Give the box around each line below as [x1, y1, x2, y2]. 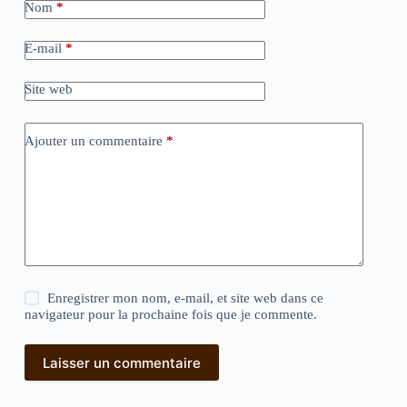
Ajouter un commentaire [24, 133, 163, 148]
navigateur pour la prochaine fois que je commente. [24, 307, 317, 323]
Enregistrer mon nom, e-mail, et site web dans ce [47, 291, 324, 306]
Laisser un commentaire [42, 353, 201, 372]
